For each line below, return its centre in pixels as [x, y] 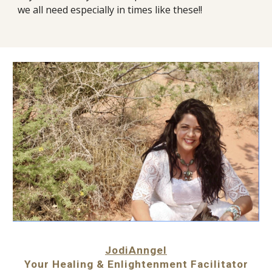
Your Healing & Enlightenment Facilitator [136, 264]
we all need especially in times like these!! [110, 9]
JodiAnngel [136, 250]
